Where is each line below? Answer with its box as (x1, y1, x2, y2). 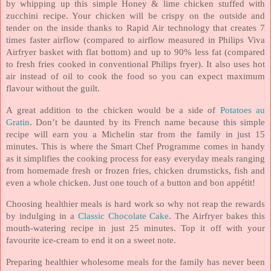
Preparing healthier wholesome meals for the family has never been (6, 257, 265, 267)
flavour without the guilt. (6, 83, 100, 93)
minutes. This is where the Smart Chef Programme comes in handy (6, 141, 265, 151)
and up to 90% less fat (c (131, 47, 232, 57)
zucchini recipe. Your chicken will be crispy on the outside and (6, 10, 265, 21)
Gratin (6, 117, 30, 127)
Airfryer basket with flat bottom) (6, 47, 131, 57)
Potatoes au (220, 105, 265, 115)
